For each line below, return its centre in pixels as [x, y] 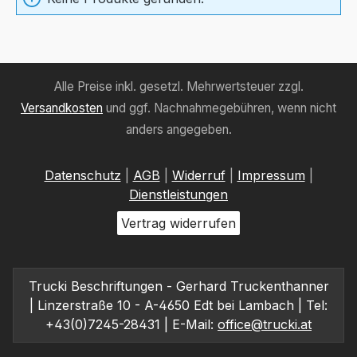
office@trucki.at [265, 325]
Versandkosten [62, 108]
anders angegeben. [178, 130]
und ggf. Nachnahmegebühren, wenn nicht [220, 108]
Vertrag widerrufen [178, 224]
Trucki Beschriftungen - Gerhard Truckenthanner [178, 286]
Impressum [271, 176]
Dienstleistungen [178, 195]
